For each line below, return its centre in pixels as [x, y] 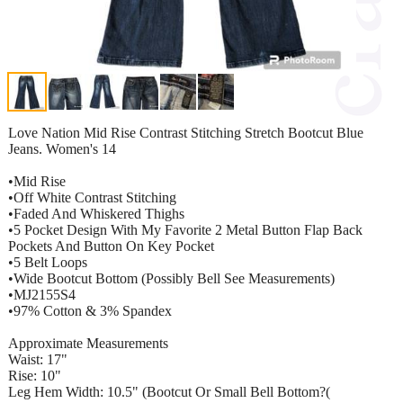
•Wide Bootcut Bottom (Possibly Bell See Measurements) [171, 278]
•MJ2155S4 [42, 294]
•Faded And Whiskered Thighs [96, 213]
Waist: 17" [38, 359]
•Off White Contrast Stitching [92, 197]
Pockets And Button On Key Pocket [111, 246]
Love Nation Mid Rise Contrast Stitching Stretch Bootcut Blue [186, 132]
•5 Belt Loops [48, 262]
